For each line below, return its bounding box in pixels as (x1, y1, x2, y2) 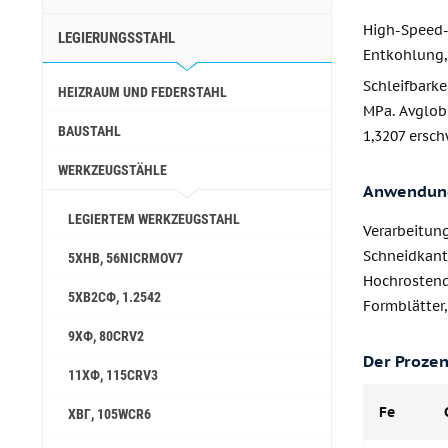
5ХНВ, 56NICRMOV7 (68, 250, 183, 266)
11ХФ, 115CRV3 (68, 367, 158, 383)
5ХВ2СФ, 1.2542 (68, 289, 161, 305)
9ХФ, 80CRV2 (68, 328, 144, 344)
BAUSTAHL (58, 123, 121, 139)
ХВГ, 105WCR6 (68, 406, 151, 422)
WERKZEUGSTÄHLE (58, 162, 167, 178)
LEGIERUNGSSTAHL (58, 29, 175, 47)
